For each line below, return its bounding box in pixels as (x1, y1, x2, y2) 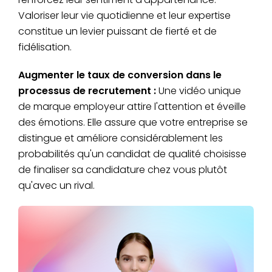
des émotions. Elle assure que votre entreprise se (18, 115, 248, 130)
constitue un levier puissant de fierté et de (18, 24, 217, 39)
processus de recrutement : (18, 84, 156, 98)
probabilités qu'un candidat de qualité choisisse (18, 147, 246, 161)
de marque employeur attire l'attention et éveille (18, 100, 246, 114)
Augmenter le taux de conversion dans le (18, 68, 222, 83)
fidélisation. (18, 40, 72, 55)
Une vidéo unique (156, 84, 241, 98)
